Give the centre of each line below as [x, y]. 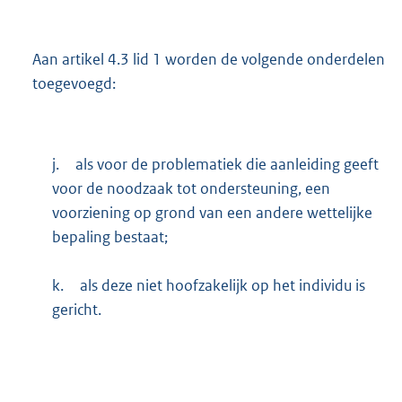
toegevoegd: [74, 83]
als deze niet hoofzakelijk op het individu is [222, 285]
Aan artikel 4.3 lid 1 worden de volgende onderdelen [209, 59]
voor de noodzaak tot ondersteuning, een [191, 188]
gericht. [76, 309]
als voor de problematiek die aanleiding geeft [227, 164]
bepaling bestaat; [109, 236]
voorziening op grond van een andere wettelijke [212, 212]
